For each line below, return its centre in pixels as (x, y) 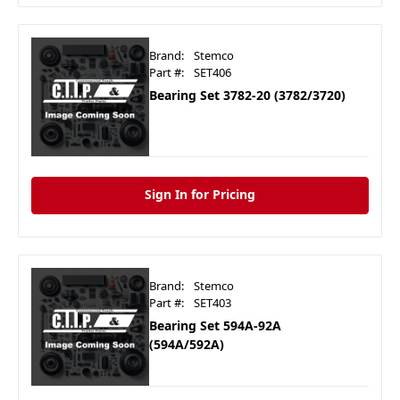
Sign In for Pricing (200, 194)
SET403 (213, 302)
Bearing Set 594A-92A (216, 325)
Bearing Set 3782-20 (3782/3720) (248, 96)
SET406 (213, 73)
